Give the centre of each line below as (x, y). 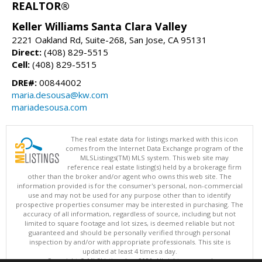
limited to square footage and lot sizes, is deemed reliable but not (130, 223)
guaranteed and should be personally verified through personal (130, 233)
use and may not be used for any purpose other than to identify (130, 195)
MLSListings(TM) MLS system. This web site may (154, 158)
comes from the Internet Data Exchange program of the (154, 149)
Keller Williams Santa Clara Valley (99, 27)
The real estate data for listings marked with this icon (154, 139)
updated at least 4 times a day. (130, 251)
